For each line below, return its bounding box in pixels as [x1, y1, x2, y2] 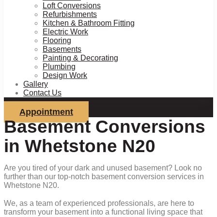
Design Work [43, 71, 87, 79]
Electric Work [43, 28, 88, 36]
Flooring [43, 36, 71, 45]
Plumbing [43, 62, 76, 71]
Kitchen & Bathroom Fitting [43, 19, 135, 27]
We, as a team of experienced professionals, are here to [4, 199, 194, 208]
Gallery [23, 80, 48, 88]
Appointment [19, 107, 73, 117]
